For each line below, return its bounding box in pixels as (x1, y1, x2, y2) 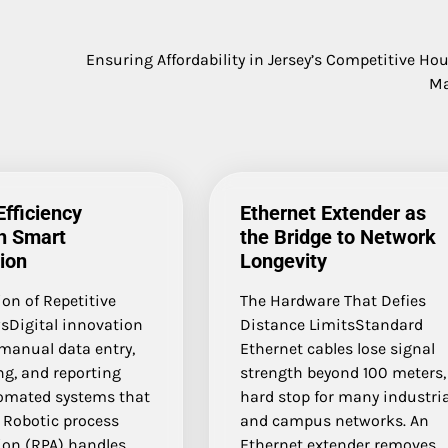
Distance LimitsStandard (240, 314, 424, 334)
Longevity (240, 248, 328, 273)
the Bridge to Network (240, 224, 437, 249)
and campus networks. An (240, 410, 430, 430)
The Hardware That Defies (240, 290, 427, 310)
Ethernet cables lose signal (240, 338, 436, 358)
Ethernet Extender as (240, 200, 427, 225)
